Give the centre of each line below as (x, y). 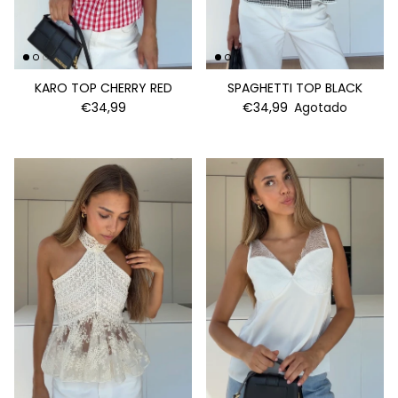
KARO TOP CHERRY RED (103, 88)
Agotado (321, 108)
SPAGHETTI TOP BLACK (295, 88)
